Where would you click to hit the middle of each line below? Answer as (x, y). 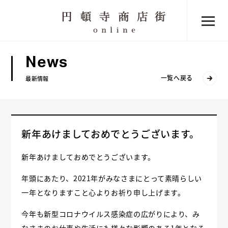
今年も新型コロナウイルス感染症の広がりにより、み (111, 214)
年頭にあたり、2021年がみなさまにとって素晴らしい (112, 178)
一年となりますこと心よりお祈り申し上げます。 (103, 192)
